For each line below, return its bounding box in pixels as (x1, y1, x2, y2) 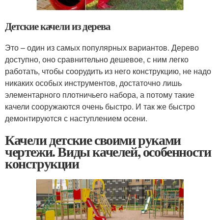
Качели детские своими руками (5, 130, 181, 150)
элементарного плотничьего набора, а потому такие (5, 89, 194, 101)
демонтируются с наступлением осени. (5, 112, 147, 124)
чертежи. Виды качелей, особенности (5, 141, 211, 162)
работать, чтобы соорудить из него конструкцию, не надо (5, 65, 211, 77)
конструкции (5, 153, 79, 174)
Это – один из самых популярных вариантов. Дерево (5, 42, 199, 54)
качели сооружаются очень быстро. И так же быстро (5, 101, 195, 112)
